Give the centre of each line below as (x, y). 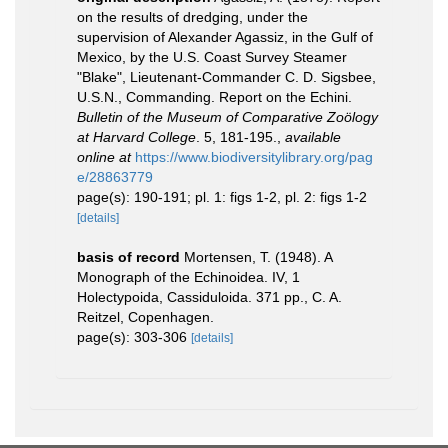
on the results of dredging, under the (192, 17)
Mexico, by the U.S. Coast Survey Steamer (212, 57)
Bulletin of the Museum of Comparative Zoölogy (227, 117)
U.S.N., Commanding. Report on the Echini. (214, 97)
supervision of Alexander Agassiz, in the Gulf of (225, 37)
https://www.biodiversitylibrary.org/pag (254, 157)
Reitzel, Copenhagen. (145, 317)
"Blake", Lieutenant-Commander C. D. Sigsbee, (226, 77)
